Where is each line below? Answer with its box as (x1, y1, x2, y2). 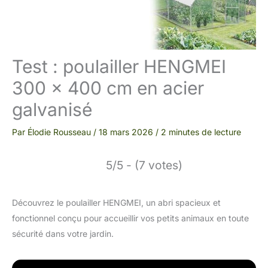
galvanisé (12, 99, 92, 120)
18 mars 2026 (99, 127, 156, 137)
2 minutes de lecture (161, 127, 241, 137)
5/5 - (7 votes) (106, 158, 182, 172)
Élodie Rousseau (28, 127, 93, 137)
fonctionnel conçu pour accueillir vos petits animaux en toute (12, 213, 249, 223)
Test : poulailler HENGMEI (12, 56, 226, 77)
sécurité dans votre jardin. (12, 229, 114, 239)
